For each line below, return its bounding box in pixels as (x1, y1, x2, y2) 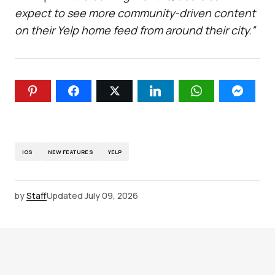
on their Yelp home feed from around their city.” (15, 23, 255, 38)
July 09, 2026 (85, 190, 138, 202)
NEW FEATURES (47, 147, 93, 156)
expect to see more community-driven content (15, 6, 255, 21)
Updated (47, 190, 83, 202)
